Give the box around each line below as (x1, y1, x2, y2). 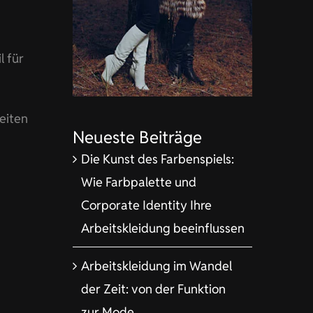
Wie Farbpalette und (80, 174, 196, 190)
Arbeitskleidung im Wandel (80, 258, 232, 274)
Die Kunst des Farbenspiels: (80, 151, 234, 167)
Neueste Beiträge (72, 126, 202, 149)
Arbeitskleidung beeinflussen (80, 220, 245, 236)
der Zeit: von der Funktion (80, 281, 226, 297)
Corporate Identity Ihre (80, 197, 212, 213)
